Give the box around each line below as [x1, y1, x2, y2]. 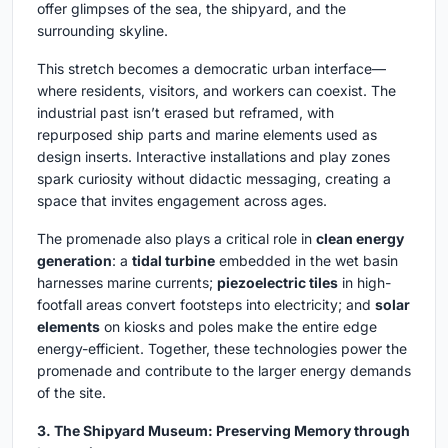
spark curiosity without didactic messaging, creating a [37, 169, 391, 187]
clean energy [316, 229, 404, 247]
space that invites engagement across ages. [37, 191, 327, 209]
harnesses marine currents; [37, 273, 217, 291]
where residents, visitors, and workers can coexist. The [37, 81, 396, 99]
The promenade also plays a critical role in [37, 229, 316, 247]
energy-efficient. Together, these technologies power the [37, 339, 407, 357]
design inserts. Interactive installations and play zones [37, 147, 390, 165]
